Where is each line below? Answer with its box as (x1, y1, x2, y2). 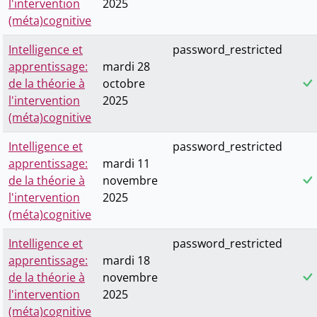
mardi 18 (103, 253, 150, 269)
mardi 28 (103, 59, 150, 75)
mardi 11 (103, 156, 150, 172)
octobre (103, 76, 145, 92)
